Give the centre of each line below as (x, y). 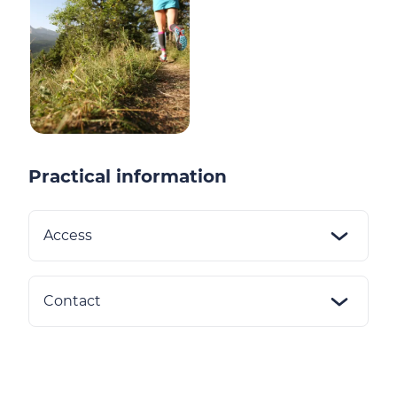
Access (68, 235)
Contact (72, 301)
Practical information (128, 176)
